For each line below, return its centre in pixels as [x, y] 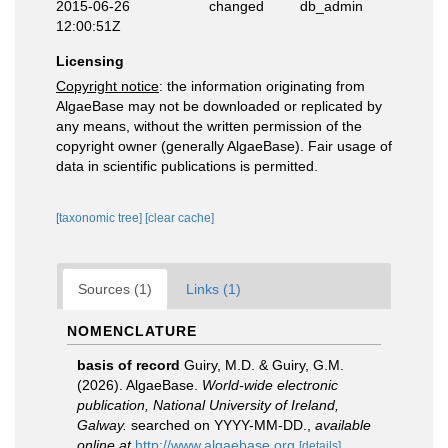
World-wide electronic [270, 385]
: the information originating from [262, 86]
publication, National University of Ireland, [208, 405]
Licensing [90, 61]
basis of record [128, 365]
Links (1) [213, 289]
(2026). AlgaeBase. [139, 385]
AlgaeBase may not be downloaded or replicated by [219, 106]
